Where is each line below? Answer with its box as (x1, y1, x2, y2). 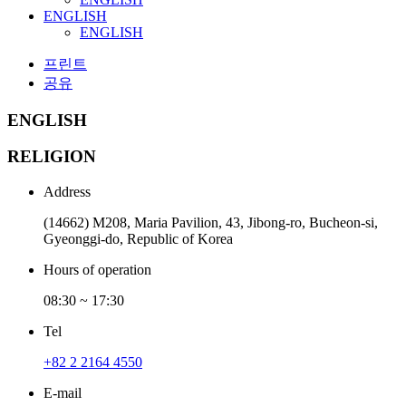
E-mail (43, 385, 82, 401)
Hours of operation (43, 262, 151, 278)
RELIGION (7, 147, 96, 167)
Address (43, 184, 91, 200)
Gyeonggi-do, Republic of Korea (43, 231, 233, 247)
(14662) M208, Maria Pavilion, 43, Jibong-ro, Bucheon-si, (43, 215, 378, 231)
